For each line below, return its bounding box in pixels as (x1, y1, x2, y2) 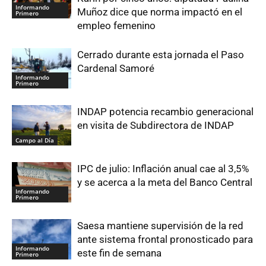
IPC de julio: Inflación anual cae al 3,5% (77, 162, 249, 175)
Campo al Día (15, 136, 54, 145)
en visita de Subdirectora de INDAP (77, 119, 234, 131)
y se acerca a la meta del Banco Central (77, 176, 252, 188)
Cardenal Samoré (77, 62, 154, 74)
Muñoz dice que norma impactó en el (77, 5, 242, 18)
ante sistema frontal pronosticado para (77, 233, 253, 245)
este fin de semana (77, 246, 161, 259)
